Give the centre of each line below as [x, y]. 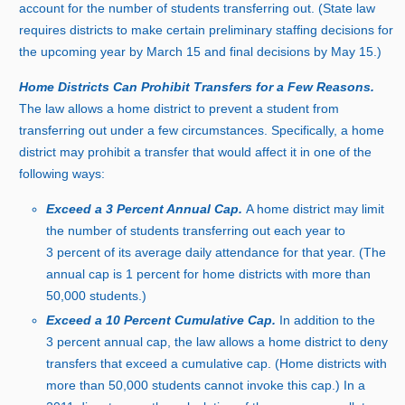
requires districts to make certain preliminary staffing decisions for [207, 30]
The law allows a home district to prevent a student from [179, 109]
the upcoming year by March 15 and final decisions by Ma [184, 52]
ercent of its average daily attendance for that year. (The [226, 253]
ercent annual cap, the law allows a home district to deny [226, 342]
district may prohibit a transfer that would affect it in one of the [196, 152]
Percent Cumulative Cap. [200, 320]
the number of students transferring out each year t [193, 231]
